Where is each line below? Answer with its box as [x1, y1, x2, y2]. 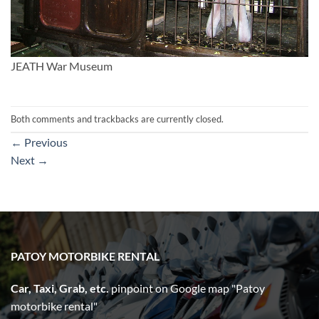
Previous [22, 135, 68, 149]
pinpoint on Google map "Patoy [111, 281, 265, 296]
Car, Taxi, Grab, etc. [11, 281, 111, 296]
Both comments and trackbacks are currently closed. [11, 113, 224, 125]
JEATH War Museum [11, 58, 113, 73]
